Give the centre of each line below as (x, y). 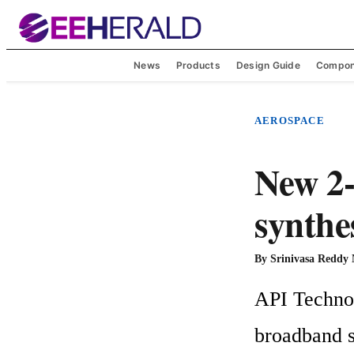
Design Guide (268, 65)
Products (198, 65)
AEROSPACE (290, 121)
